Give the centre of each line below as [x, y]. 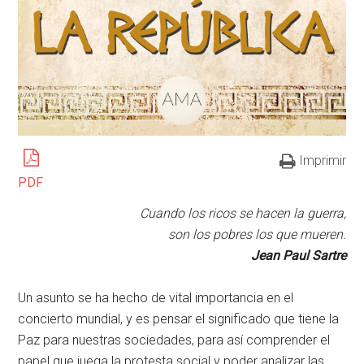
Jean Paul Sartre [298, 256]
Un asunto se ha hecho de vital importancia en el [156, 298]
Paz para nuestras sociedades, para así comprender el [174, 340]
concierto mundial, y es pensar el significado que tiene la [179, 319]
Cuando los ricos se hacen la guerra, [243, 214]
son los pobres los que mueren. [257, 235]
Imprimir [322, 161]
